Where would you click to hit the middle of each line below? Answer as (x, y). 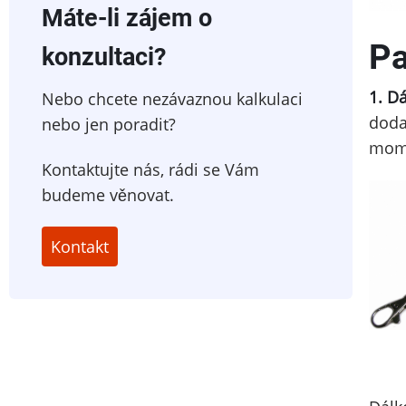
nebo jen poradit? (109, 124)
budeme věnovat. (108, 194)
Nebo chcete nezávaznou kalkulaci (172, 98)
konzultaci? (104, 57)
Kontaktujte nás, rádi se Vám (150, 169)
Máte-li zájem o (127, 18)
